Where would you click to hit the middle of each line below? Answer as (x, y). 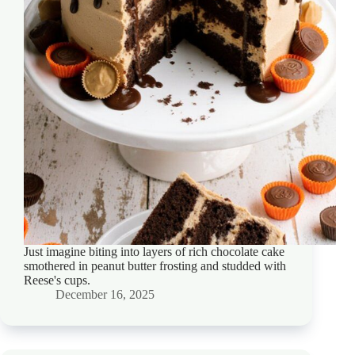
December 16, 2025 (105, 295)
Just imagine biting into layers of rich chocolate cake (154, 252)
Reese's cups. (57, 281)
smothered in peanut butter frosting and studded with (155, 266)
